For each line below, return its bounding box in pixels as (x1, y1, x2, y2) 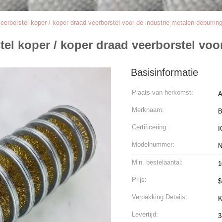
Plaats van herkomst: (132, 89, 193, 96)
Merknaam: (132, 106, 164, 113)
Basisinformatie (131, 67, 198, 78)
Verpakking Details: (132, 193, 187, 201)
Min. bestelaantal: (132, 159, 183, 166)
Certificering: (132, 123, 168, 131)
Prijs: (132, 176, 147, 183)
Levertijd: (132, 211, 158, 218)
